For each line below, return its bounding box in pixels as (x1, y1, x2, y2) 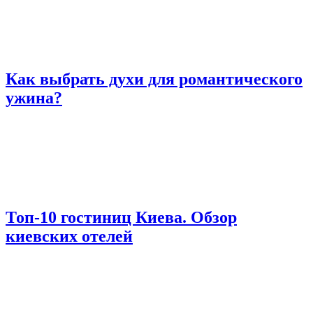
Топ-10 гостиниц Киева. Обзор (6, 208, 237, 226)
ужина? (6, 89, 62, 108)
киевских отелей (6, 226, 133, 245)
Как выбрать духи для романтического (6, 70, 303, 89)
